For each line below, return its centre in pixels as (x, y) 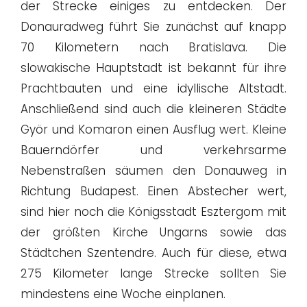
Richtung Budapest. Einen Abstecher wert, (153, 192)
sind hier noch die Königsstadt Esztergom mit (153, 212)
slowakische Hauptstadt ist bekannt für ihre (153, 68)
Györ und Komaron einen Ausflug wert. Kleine (153, 130)
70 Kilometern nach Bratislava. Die (153, 48)
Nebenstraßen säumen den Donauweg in (153, 171)
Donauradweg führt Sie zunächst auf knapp (153, 27)
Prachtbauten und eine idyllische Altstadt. (153, 89)
